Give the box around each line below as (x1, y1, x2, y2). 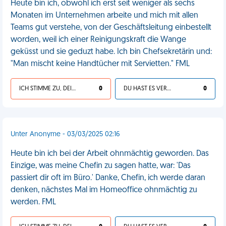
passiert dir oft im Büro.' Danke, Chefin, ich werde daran (11, 174, 205, 182)
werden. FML (11, 198, 56, 206)
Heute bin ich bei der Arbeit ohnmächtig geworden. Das (11, 150, 209, 158)
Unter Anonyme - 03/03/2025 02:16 (11, 131, 120, 138)
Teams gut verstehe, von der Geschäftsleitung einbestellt (11, 24, 211, 32)
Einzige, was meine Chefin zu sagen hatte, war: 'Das (11, 162, 191, 170)
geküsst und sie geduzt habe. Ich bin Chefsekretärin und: (11, 48, 212, 56)
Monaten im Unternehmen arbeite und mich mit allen (11, 12, 198, 20)
